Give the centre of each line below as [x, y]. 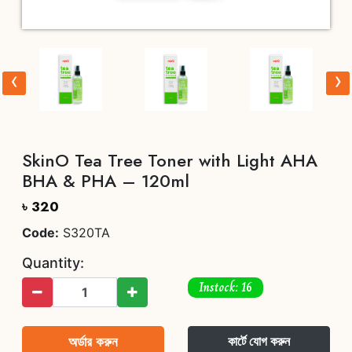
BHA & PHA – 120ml [106, 181]
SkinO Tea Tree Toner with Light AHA [170, 160]
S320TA [84, 233]
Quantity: [53, 263]
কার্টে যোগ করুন [259, 341]
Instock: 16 [225, 287]
